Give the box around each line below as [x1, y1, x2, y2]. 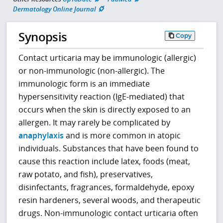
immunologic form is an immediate [18, 78, 150, 89]
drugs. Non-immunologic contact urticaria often [18, 207, 199, 219]
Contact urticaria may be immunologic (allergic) [18, 52, 197, 63]
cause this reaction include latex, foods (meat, [18, 155, 191, 167]
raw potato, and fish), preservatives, [18, 168, 153, 180]
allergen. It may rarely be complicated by [18, 116, 171, 128]
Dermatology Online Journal [13, 4, 96, 14]
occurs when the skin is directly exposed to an [18, 104, 191, 115]
